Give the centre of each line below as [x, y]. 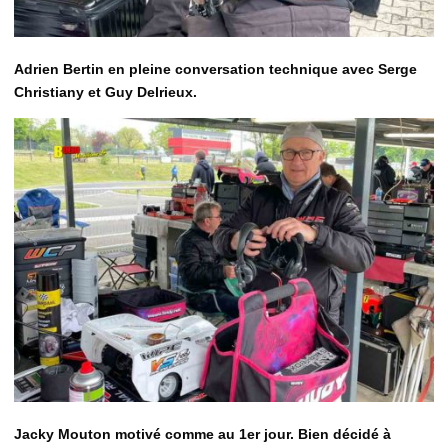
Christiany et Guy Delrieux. [105, 92]
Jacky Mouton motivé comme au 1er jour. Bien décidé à [202, 433]
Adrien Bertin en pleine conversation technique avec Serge [215, 69]
